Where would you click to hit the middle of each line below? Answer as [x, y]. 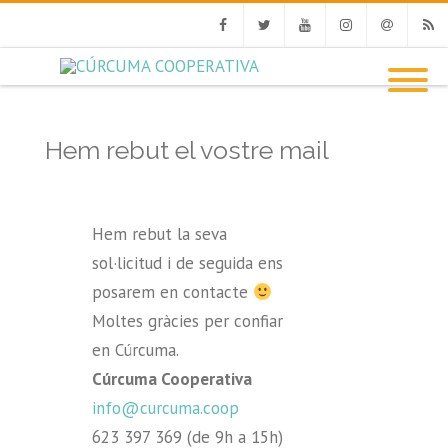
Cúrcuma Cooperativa [172, 379]
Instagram [356, 68]
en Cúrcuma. [136, 350]
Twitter [266, 68]
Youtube [309, 68]
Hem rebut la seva [160, 234]
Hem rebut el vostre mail [187, 150]
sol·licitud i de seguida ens [188, 263]
